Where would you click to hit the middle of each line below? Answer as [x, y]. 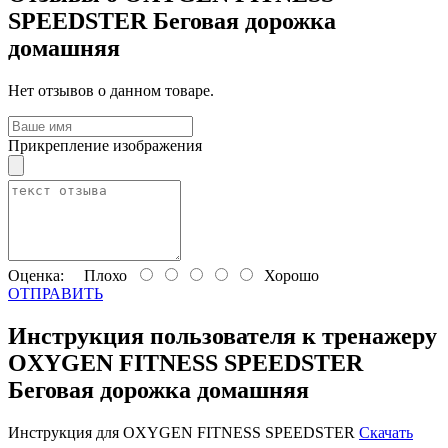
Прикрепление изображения [105, 146]
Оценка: [36, 276]
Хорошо [287, 276]
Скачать [386, 433]
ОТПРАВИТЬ [55, 294]
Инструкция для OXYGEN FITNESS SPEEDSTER [183, 433]
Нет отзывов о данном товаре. [111, 91]
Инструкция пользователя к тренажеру [222, 336]
